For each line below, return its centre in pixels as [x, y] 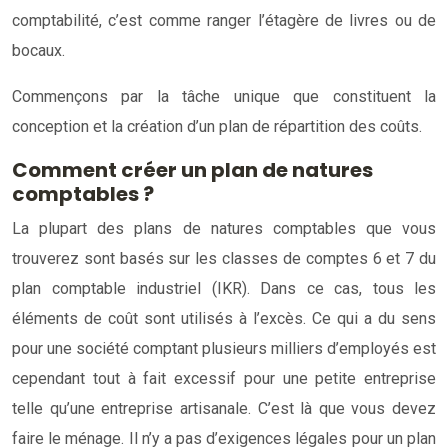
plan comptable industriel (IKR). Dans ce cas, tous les [224, 288]
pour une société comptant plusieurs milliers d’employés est [224, 348]
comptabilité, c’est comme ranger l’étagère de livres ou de [224, 20]
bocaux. [38, 50]
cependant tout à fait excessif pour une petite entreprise [224, 378]
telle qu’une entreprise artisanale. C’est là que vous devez [224, 408]
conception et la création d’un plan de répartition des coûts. [217, 126]
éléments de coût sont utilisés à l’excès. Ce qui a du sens [224, 318]
